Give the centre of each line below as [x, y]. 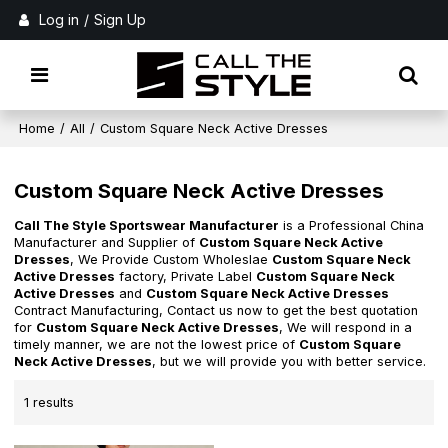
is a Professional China [352, 226]
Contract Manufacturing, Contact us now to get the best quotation [216, 311]
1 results [49, 402]
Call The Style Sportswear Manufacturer [147, 226]
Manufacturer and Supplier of [107, 243]
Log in [59, 19]
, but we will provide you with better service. [289, 362]
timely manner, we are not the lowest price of [157, 345]
